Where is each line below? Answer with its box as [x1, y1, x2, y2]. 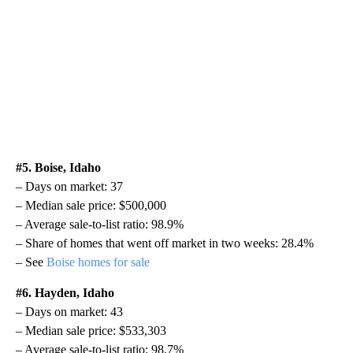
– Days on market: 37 [16, 179, 123, 193]
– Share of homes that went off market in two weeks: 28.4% [16, 236, 314, 250]
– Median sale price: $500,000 [16, 198, 166, 212]
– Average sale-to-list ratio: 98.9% [16, 217, 184, 231]
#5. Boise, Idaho [16, 160, 101, 174]
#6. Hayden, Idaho [16, 285, 114, 299]
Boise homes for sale [46, 255, 150, 269]
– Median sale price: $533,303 [16, 323, 166, 337]
